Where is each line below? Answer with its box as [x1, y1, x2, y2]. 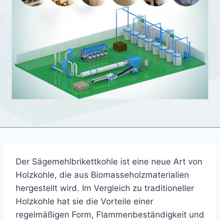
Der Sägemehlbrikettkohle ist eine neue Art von [16, 156, 202, 166]
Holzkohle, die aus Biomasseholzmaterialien [16, 169, 189, 180]
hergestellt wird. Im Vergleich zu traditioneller [16, 183, 194, 193]
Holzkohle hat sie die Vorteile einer [16, 196, 153, 206]
